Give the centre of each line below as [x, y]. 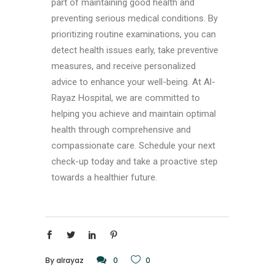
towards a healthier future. [104, 178]
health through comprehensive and [121, 130]
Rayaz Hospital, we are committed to [126, 98]
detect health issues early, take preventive [135, 50]
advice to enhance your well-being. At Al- [133, 82]
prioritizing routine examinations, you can [134, 35]
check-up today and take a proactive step [135, 162]
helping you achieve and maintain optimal [134, 114]
